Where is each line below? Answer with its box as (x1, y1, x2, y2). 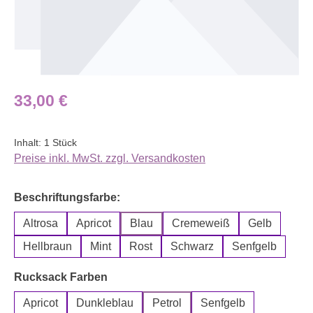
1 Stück (44, 136, 77, 148)
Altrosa (23, 217, 58, 229)
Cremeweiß (172, 217, 230, 229)
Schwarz (170, 240, 214, 252)
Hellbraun (23, 240, 72, 252)
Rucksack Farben (14, 270, 108, 283)
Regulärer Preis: (13, 89, 94, 102)
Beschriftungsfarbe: (14, 191, 120, 203)
